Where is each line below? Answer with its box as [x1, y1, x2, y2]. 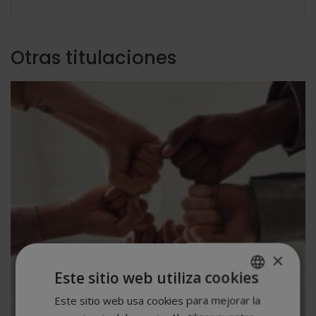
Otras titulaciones [11, 44, 176, 71]
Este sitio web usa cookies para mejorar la [54, 293, 261, 308]
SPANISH [220, 293, 253, 304]
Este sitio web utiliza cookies [54, 267, 259, 288]
